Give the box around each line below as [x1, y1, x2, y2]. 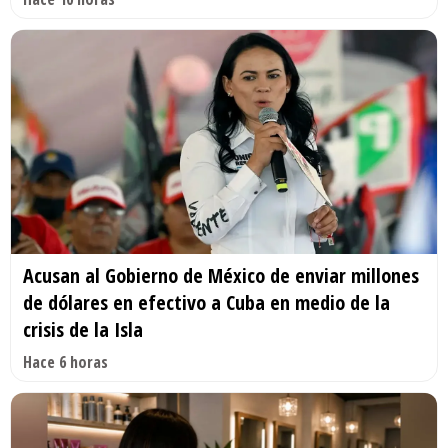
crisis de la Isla [23, 315, 143, 343]
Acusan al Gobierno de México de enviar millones [23, 261, 419, 289]
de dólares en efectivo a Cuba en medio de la [23, 288, 390, 316]
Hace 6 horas [23, 350, 108, 373]
